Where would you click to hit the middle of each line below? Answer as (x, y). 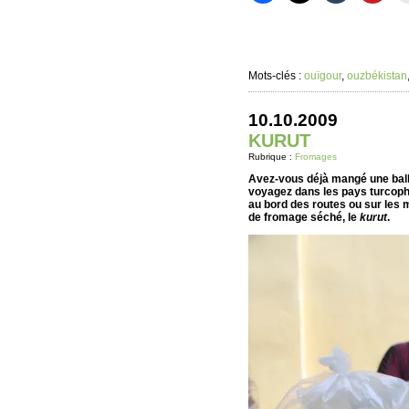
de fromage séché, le (304, 217)
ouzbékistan (377, 76)
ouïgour (323, 76)
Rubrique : (272, 157)
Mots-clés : (276, 76)
